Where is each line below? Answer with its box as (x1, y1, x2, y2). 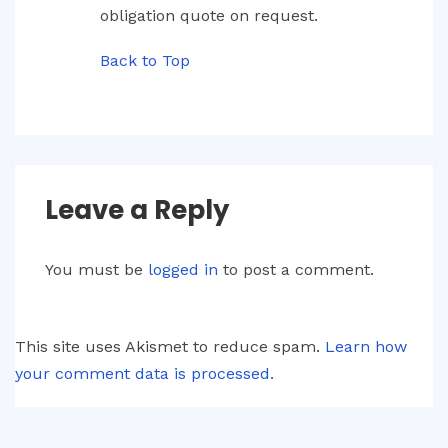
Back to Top (100, 51, 190, 70)
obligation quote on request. (100, 6, 318, 25)
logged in (148, 260, 218, 279)
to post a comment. (218, 260, 374, 279)
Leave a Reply (45, 192, 229, 228)
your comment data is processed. (15, 364, 274, 383)
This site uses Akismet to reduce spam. (15, 337, 325, 356)
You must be (45, 260, 148, 279)
